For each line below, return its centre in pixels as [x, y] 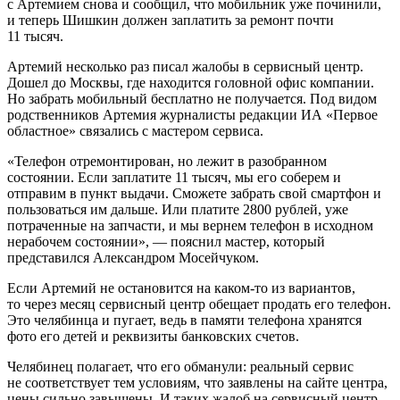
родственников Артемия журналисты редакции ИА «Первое [192, 114]
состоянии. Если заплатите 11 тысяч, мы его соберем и [174, 177]
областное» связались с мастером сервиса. [135, 130]
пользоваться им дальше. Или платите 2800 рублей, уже [178, 209]
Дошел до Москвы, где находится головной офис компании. [191, 82]
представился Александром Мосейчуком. [133, 257]
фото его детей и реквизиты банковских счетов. [153, 336]
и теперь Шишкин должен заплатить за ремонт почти [171, 20]
